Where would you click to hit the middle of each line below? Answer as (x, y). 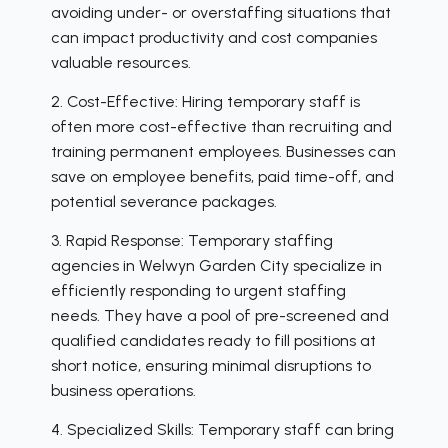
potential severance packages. (164, 201)
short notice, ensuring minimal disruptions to (211, 365)
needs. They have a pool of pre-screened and (220, 315)
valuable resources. (121, 62)
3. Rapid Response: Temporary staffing (192, 240)
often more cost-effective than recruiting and (221, 126)
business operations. (123, 390)
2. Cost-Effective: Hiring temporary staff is (205, 101)
